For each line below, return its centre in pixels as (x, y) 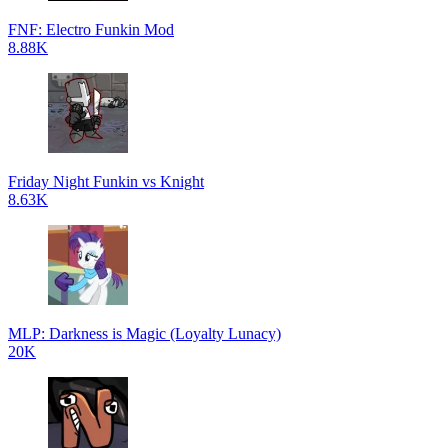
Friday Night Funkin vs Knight (106, 181)
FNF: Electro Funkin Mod (91, 29)
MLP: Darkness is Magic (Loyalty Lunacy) (144, 333)
